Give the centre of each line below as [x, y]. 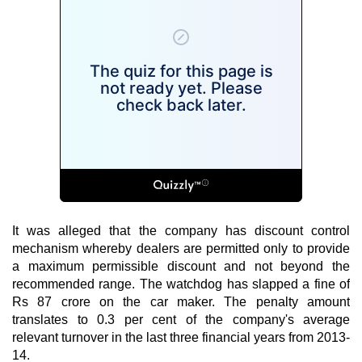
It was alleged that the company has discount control [181, 230]
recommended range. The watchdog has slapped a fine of [181, 284]
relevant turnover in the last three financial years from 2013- [181, 337]
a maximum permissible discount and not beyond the [181, 266]
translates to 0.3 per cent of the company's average [181, 319]
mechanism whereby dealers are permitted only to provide [181, 248]
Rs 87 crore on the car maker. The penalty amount [181, 301]
